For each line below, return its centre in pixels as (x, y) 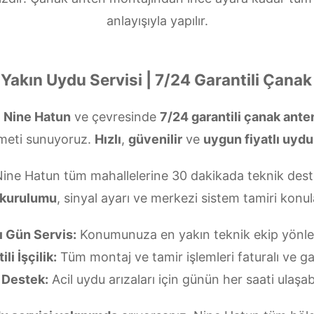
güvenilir (155, 139)
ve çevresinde (115, 117)
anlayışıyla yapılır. (157, 21)
